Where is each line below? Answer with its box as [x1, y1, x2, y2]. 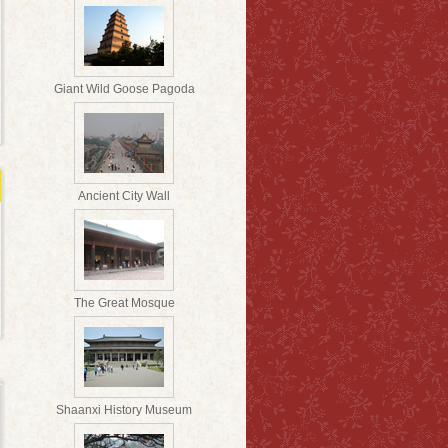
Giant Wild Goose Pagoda [53, 82, 195, 96]
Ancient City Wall [78, 189, 170, 203]
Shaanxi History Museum [56, 403, 192, 417]
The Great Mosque [73, 296, 175, 310]
